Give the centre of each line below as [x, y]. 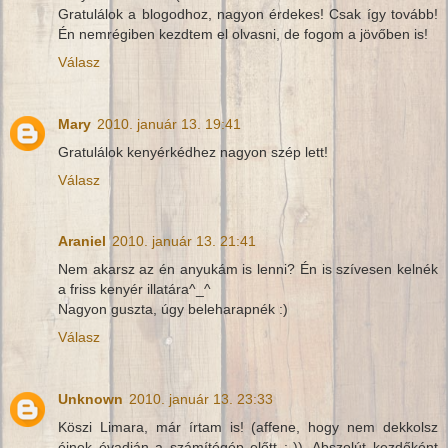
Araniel [82, 241]
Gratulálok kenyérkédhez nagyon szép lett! [193, 151]
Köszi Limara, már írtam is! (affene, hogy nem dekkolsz [248, 427]
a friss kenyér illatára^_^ [134, 289]
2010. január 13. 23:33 [201, 399]
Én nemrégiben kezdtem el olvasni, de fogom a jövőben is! [243, 33]
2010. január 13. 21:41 [184, 241]
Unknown [90, 399]
